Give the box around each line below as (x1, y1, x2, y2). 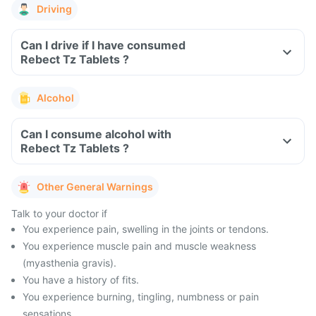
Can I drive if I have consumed (20, 38, 186, 52)
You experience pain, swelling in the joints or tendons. (23, 223, 269, 235)
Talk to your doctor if (11, 207, 107, 219)
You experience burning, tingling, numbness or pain (23, 291, 259, 303)
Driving (37, 3, 72, 15)
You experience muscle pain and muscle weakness (23, 240, 256, 252)
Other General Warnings (37, 181, 153, 193)
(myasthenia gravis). (23, 257, 116, 269)
